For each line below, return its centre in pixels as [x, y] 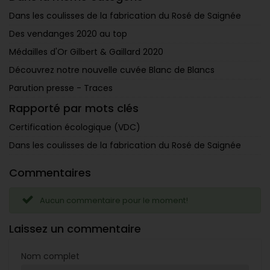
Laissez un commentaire [75, 229]
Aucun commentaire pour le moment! [114, 201]
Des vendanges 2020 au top [68, 34]
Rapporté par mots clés [74, 108]
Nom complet [50, 256]
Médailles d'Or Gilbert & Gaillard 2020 [86, 52]
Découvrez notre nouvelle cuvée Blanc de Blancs [112, 70]
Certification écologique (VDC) [75, 127]
